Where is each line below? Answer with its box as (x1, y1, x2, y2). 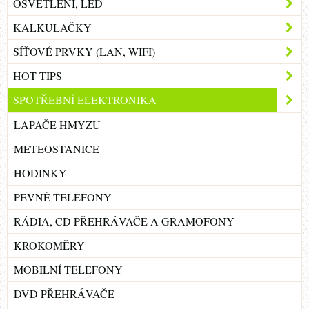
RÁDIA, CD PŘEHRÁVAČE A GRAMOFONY (14, 213, 235, 228)
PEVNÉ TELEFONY (14, 189, 112, 204)
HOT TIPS (13, 68, 62, 83)
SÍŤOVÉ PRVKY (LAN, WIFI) (13, 43, 155, 59)
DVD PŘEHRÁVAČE (14, 286, 114, 301)
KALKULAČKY (13, 19, 92, 34)
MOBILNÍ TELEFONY (14, 261, 123, 277)
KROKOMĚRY (14, 237, 85, 252)
